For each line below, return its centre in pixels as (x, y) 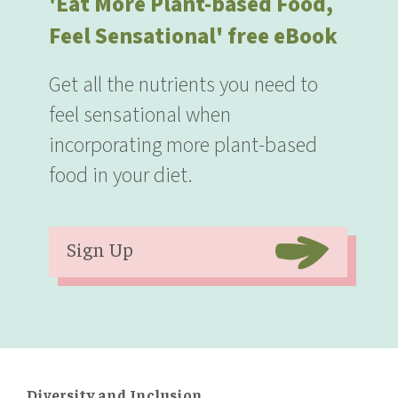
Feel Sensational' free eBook (193, 36)
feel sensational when (140, 115)
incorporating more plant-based (183, 145)
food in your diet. (121, 175)
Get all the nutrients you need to (183, 84)
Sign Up (100, 248)
